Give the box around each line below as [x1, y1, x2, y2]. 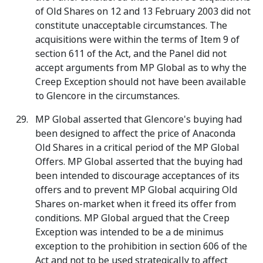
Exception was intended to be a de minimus [35, 225, 224, 239]
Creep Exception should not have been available [35, 75, 246, 89]
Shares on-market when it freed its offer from [35, 197, 236, 211]
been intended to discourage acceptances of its [35, 169, 240, 183]
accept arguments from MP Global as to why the [35, 61, 247, 75]
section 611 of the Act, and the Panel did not [35, 47, 227, 60]
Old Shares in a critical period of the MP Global [35, 141, 240, 154]
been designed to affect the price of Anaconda [35, 127, 235, 140]
